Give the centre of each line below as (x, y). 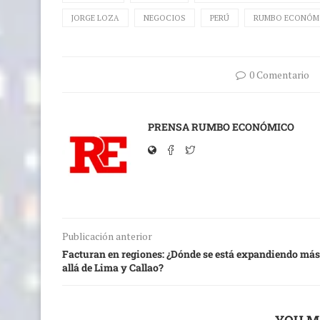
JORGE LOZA (95, 18)
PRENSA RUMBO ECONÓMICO (221, 127)
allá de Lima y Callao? (113, 268)
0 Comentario (279, 75)
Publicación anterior (107, 236)
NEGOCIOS (165, 18)
